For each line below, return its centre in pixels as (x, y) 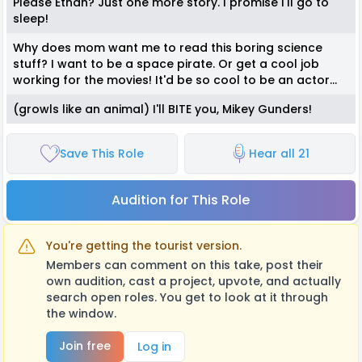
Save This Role (101, 153)
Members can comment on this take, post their (185, 265)
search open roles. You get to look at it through (187, 297)
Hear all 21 (280, 153)
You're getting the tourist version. (144, 245)
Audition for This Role (181, 200)
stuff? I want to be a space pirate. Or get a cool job (166, 63)
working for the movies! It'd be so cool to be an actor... (177, 80)
